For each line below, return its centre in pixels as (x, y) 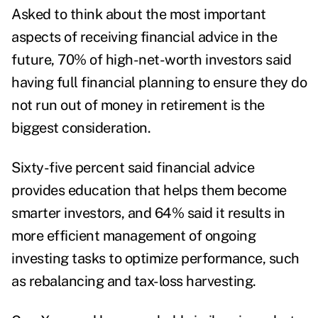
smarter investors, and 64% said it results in (148, 213)
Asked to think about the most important (139, 15)
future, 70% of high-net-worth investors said (151, 60)
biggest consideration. (83, 128)
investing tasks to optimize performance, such (155, 259)
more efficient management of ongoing (133, 236)
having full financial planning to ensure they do (159, 83)
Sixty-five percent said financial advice (133, 168)
